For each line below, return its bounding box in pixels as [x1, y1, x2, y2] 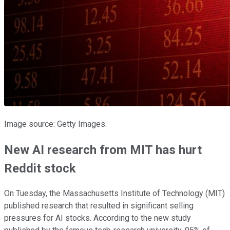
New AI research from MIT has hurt [4, 142, 202, 157]
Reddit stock [4, 161, 76, 176]
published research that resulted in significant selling [4, 201, 194, 211]
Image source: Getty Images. [4, 119, 107, 129]
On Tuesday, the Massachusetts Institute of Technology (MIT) [4, 188, 225, 199]
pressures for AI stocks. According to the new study [4, 213, 191, 223]
